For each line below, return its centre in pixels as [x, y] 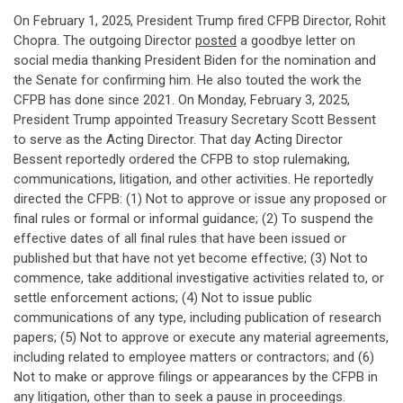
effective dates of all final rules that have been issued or [180, 238]
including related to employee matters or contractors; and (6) [194, 357]
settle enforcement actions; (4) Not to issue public [163, 298]
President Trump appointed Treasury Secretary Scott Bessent [195, 120]
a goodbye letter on [296, 40]
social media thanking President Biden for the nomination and [195, 60]
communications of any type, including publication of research [197, 318]
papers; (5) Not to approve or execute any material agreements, [201, 337]
